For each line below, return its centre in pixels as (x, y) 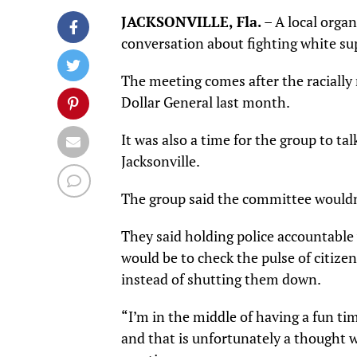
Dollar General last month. (206, 102)
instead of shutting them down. (221, 279)
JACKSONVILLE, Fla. (191, 22)
